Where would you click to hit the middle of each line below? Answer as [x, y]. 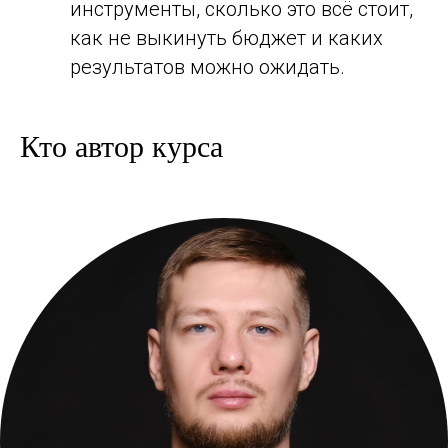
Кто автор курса [121, 145]
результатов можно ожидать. [207, 67]
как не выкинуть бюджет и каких [226, 38]
